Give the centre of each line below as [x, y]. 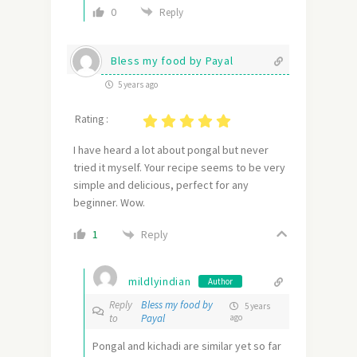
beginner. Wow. [109, 203]
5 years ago [137, 85]
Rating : [92, 120]
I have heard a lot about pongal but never [171, 150]
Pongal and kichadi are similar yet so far [187, 346]
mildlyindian [160, 282]
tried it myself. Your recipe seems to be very [179, 168]
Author [221, 282]
